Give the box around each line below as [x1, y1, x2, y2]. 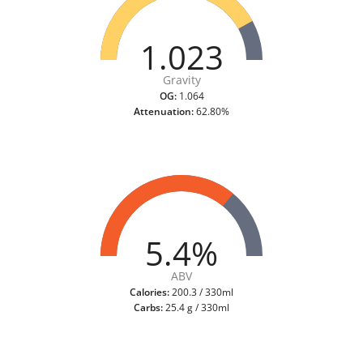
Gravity [162, 72, 202, 88]
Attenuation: [134, 105, 194, 119]
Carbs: [134, 301, 163, 315]
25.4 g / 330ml [163, 301, 229, 315]
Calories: [130, 285, 169, 300]
